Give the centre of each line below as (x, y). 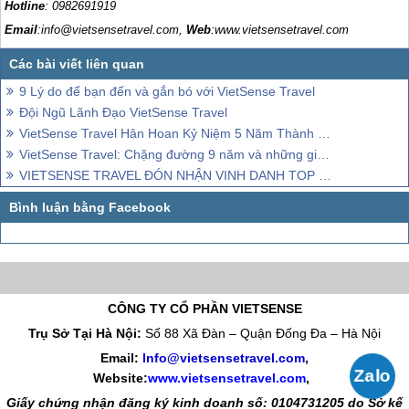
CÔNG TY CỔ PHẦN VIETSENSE (204, 309)
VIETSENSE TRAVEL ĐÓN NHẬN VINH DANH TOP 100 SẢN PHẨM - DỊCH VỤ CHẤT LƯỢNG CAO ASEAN (169, 176)
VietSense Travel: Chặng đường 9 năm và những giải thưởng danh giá (168, 155)
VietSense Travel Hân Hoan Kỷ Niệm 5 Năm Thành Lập (168, 134)
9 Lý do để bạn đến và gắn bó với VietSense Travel (167, 92)
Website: (120, 378)
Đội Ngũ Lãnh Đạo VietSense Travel (123, 113)
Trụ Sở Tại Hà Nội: (87, 334)
